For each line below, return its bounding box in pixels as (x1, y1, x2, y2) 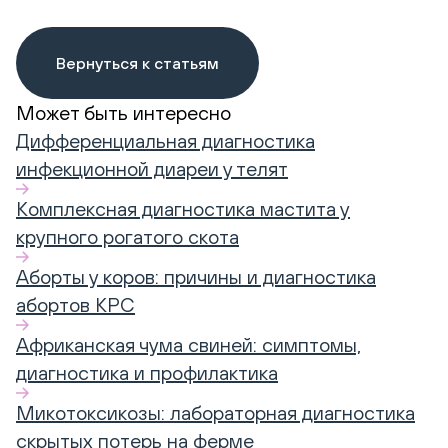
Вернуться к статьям (56, 53, 219, 72)
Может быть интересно (16, 100, 231, 124)
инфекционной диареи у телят (16, 156, 288, 180)
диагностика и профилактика (16, 360, 278, 384)
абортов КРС (16, 292, 135, 316)
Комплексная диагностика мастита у (16, 196, 350, 220)
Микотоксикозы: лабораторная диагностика (16, 400, 415, 424)
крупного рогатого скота (16, 224, 239, 248)
